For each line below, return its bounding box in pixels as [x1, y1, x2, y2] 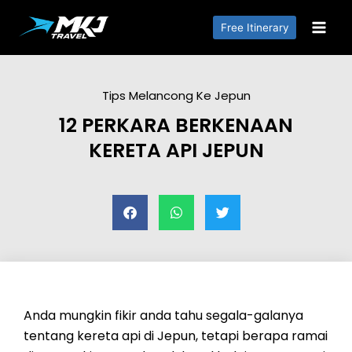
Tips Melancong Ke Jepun [101, 87, 251, 104]
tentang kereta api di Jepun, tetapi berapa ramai [24, 327, 328, 345]
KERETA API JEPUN [88, 137, 264, 164]
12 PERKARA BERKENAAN [59, 112, 293, 139]
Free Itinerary [220, 20, 289, 34]
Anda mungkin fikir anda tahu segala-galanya [24, 306, 303, 324]
